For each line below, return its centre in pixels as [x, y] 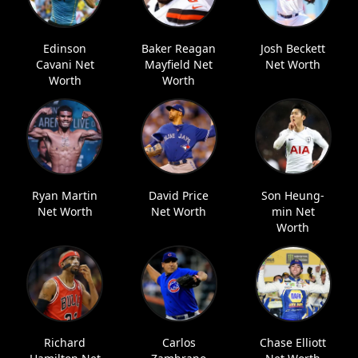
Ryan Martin [65, 195]
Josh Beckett [293, 48]
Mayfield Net [179, 64]
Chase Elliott [293, 342]
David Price [179, 195]
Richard [65, 342]
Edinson [65, 48]
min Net [293, 211]
